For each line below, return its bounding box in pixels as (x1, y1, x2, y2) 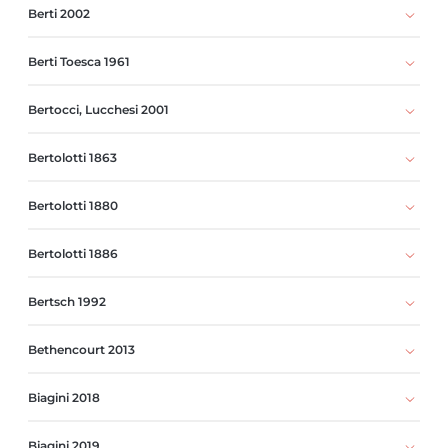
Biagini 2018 (28, 389, 100, 405)
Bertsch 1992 (28, 293, 106, 309)
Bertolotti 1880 (28, 197, 118, 213)
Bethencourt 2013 (28, 341, 135, 357)
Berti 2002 (28, 5, 90, 21)
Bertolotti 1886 (28, 245, 118, 261)
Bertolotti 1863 (28, 149, 117, 165)
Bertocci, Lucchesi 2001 (28, 101, 169, 117)
